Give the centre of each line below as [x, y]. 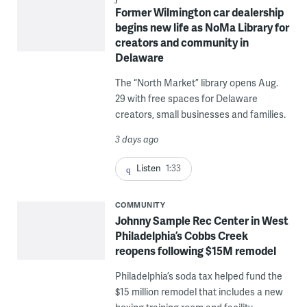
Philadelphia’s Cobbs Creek [181, 235]
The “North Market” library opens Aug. [196, 83]
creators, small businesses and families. [200, 114]
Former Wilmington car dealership [199, 12]
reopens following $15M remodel [195, 250]
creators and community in [182, 42]
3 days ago [137, 139]
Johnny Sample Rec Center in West [201, 220]
